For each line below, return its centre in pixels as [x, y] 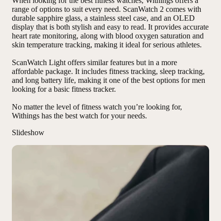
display [23, 27]
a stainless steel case [114, 18]
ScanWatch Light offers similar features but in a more [94, 63]
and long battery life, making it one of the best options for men [109, 80]
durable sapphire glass [46, 18]
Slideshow [28, 133]
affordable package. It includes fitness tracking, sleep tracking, [108, 72]
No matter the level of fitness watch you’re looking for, [97, 107]
